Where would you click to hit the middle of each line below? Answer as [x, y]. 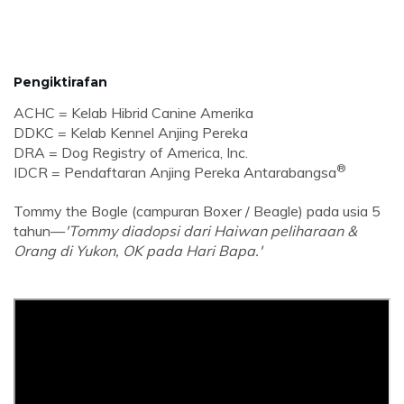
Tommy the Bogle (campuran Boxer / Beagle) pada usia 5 [197, 211]
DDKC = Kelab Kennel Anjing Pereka [131, 133]
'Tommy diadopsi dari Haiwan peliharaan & [211, 231]
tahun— [39, 231]
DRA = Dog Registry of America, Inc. [131, 153]
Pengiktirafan [60, 83]
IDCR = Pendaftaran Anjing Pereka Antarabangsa [175, 173]
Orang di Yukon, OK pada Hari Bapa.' [138, 251]
